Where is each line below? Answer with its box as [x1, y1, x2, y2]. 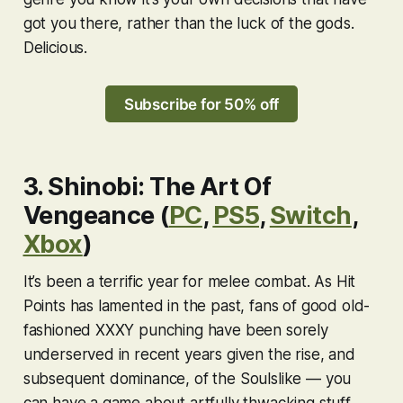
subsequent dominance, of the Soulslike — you [22, 369, 352, 388]
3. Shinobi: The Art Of [22, 171, 272, 201]
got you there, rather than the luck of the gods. [22, 14, 354, 33]
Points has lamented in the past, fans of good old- [22, 296, 371, 315]
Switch [269, 200, 352, 230]
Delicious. [22, 39, 92, 58]
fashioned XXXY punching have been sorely [22, 320, 328, 339]
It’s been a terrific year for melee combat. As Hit [22, 272, 356, 291]
